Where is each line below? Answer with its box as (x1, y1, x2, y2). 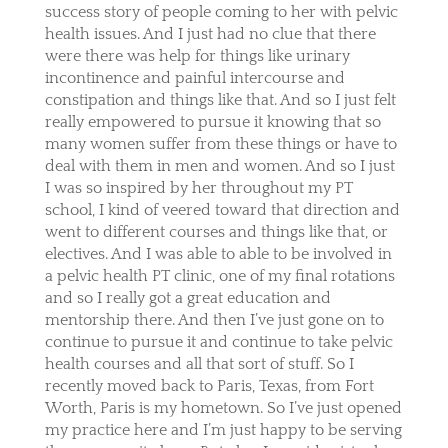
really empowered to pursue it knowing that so (44, 112, 381, 131)
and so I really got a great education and (44, 288, 331, 307)
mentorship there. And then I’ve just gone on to (44, 310, 384, 329)
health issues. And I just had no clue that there (44, 24, 376, 43)
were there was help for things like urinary (44, 46, 350, 65)
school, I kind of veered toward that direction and (44, 200, 400, 219)
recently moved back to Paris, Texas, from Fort (44, 376, 374, 395)
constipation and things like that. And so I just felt (44, 90, 396, 109)
